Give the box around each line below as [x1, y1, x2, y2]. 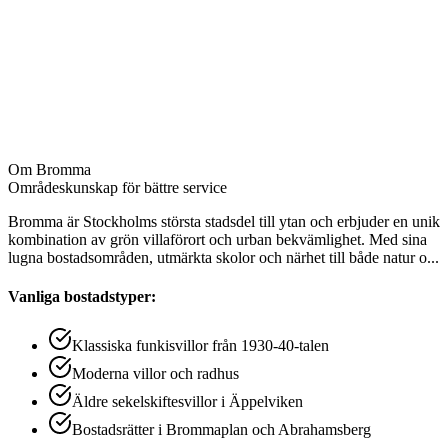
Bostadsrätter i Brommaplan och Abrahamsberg [72, 421, 371, 439]
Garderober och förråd [72, 126, 213, 144]
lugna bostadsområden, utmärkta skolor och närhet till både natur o [8, 248, 427, 266]
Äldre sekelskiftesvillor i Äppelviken [72, 393, 303, 411]
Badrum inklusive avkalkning [72, 14, 258, 32]
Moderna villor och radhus [72, 365, 239, 383]
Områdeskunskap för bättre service [8, 178, 227, 196]
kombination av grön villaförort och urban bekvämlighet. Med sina [8, 230, 427, 248]
